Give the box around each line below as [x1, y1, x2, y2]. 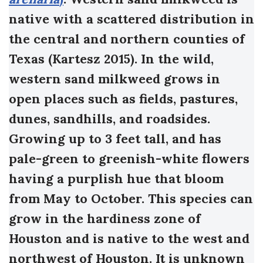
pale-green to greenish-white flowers [9, 150, 249, 167]
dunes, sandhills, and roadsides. [9, 110, 210, 127]
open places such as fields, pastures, [9, 90, 238, 107]
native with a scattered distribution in [9, 11, 254, 28]
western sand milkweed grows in [9, 70, 220, 87]
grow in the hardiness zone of [9, 210, 201, 227]
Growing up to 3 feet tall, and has [9, 130, 221, 147]
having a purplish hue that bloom [9, 170, 224, 187]
